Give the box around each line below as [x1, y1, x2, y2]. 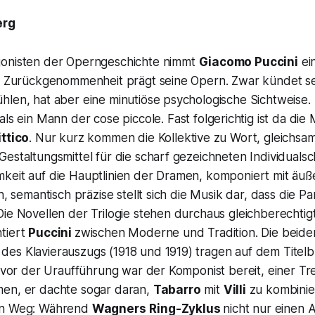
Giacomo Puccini [198, 55, 298, 70]
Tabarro [153, 283, 201, 297]
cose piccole [94, 112, 162, 127]
